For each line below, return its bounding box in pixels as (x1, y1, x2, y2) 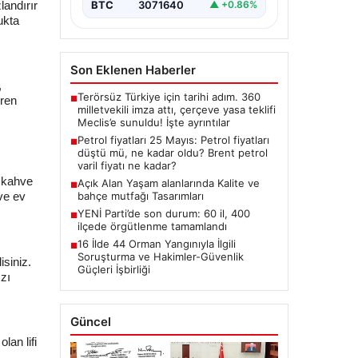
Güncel (70, 313, 111, 329)
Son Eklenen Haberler (70, 62, 196, 78)
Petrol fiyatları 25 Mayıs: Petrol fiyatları (77, 133, 269, 146)
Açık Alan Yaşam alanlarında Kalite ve (77, 176, 260, 189)
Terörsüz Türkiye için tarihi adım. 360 (77, 89, 261, 103)
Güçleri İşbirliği (77, 262, 150, 276)
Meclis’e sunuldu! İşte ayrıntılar (77, 115, 230, 129)
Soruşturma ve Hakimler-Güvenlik (77, 249, 244, 263)
